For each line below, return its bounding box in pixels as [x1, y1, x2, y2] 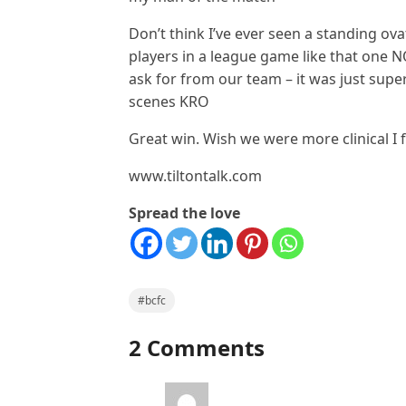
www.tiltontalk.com [129, 165, 262, 186]
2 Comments [129, 332, 265, 362]
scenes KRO [129, 91, 209, 111]
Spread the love [129, 202, 240, 223]
